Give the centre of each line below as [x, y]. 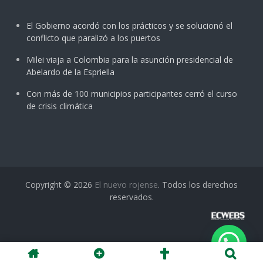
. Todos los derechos [198, 185]
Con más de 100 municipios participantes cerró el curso [132, 94]
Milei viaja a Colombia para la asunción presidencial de [130, 60]
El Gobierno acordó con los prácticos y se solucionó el [129, 26]
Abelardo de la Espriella [70, 72]
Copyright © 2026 [60, 185]
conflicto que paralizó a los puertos [93, 38]
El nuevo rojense [126, 185]
